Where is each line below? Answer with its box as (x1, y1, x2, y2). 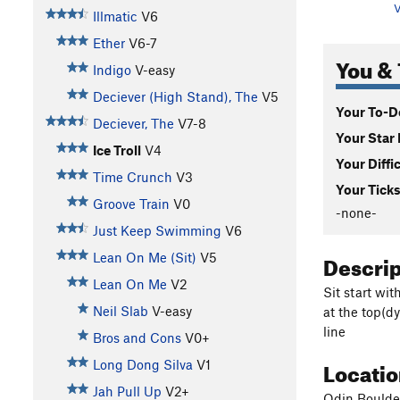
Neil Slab (92, 303, 148, 320)
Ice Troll (92, 142, 141, 159)
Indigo (92, 62, 131, 79)
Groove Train (92, 196, 170, 212)
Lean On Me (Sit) (92, 249, 196, 266)
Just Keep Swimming (92, 222, 221, 239)
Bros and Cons (92, 329, 181, 346)
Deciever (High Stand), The (92, 88, 258, 105)
